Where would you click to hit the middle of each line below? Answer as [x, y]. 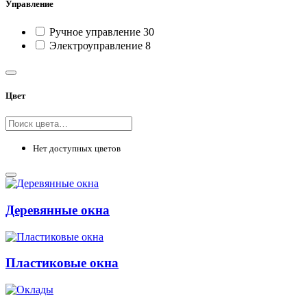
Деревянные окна [58, 210]
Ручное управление [95, 32]
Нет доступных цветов [77, 149]
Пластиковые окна [62, 263]
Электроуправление [96, 45]
